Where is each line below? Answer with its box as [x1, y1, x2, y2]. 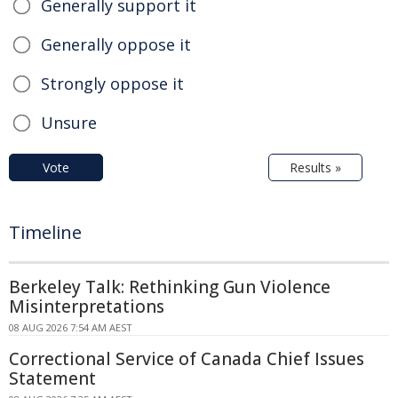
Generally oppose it [41, 34, 191, 56]
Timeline [9, 220, 82, 245]
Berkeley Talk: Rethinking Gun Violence [9, 275, 330, 299]
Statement [9, 367, 96, 391]
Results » [290, 159, 341, 177]
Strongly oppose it [41, 73, 184, 95]
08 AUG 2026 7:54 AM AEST [9, 321, 132, 335]
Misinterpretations [9, 295, 164, 319]
